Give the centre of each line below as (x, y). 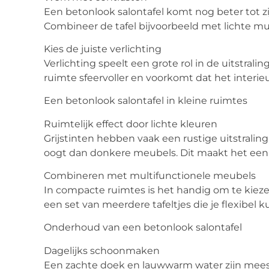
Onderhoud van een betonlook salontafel (143, 228)
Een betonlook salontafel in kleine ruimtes (146, 101)
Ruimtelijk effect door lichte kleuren (131, 124)
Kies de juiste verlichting (103, 49)
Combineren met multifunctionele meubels (150, 176)
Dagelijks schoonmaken (102, 250)
